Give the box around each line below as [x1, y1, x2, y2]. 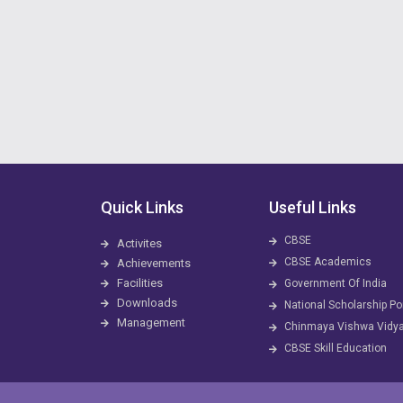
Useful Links [268, 198, 356, 217]
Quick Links [101, 198, 184, 217]
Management [116, 316, 185, 329]
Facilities [116, 276, 163, 290]
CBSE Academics [284, 255, 372, 268]
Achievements [116, 256, 191, 270]
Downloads [116, 296, 177, 309]
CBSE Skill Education [284, 342, 388, 354]
